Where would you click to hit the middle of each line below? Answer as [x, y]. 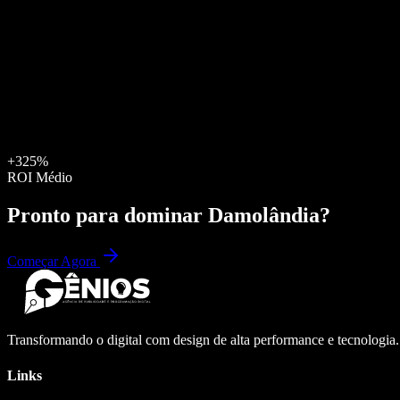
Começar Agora [54, 262]
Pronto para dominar [108, 215]
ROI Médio [40, 177]
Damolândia [264, 215]
